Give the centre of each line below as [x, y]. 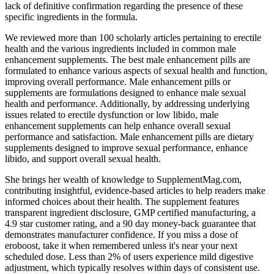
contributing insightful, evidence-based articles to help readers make [135, 190]
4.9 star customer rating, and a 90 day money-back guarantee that [130, 223]
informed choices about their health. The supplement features [122, 201]
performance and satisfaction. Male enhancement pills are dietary [129, 136]
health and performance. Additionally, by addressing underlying [127, 103]
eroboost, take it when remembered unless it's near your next [121, 245]
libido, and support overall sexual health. [83, 158]
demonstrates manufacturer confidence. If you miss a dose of [121, 234]
